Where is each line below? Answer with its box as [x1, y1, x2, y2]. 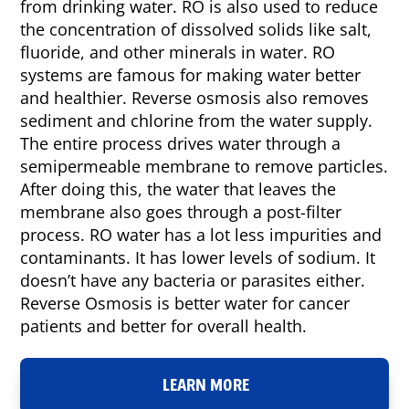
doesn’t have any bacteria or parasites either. [20, 269, 366, 292]
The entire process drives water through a [20, 132, 341, 155]
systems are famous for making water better [20, 64, 362, 87]
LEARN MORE [162, 374, 249, 398]
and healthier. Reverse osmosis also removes [20, 87, 370, 110]
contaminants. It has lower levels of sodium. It [20, 246, 376, 269]
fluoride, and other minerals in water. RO [20, 41, 336, 64]
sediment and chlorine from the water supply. [20, 110, 373, 132]
